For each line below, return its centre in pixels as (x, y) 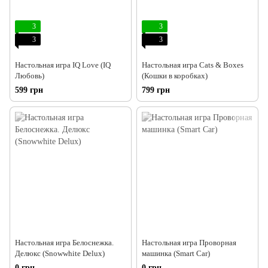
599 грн (29, 90)
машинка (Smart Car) (176, 253)
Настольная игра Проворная (189, 242)
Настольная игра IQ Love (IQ (63, 65)
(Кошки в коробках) (175, 75)
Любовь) (30, 75)
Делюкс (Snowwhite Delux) (60, 253)
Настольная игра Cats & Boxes (193, 65)
